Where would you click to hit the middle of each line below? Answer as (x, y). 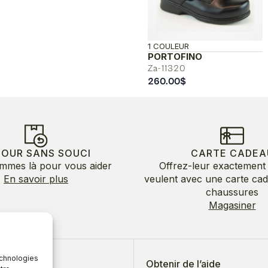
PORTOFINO (175, 56)
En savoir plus (36, 179)
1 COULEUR (168, 46)
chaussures (232, 192)
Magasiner (232, 205)
